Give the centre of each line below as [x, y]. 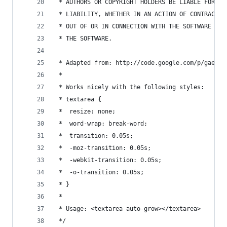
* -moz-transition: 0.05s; [103, 148]
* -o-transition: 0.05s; [100, 172]
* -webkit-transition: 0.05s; [108, 160]
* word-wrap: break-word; [101, 124]
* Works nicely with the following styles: [130, 87]
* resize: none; [85, 111]
